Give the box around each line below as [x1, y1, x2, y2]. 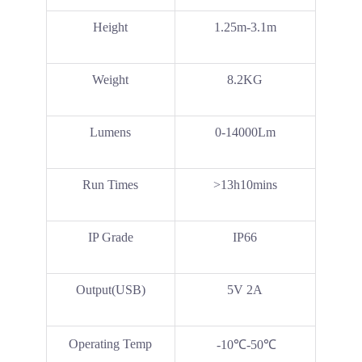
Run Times [82, 178, 139, 192]
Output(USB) [75, 283, 145, 297]
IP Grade [87, 230, 133, 245]
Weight [92, 73, 129, 87]
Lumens [90, 125, 132, 140]
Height [93, 20, 128, 35]
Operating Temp [69, 337, 153, 351]
